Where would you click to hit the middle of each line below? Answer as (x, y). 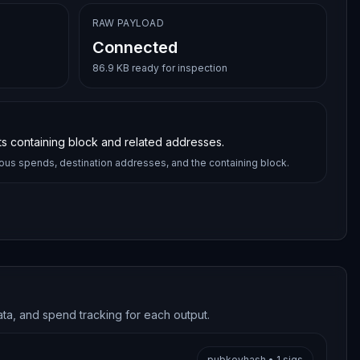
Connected (135, 47)
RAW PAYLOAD (128, 23)
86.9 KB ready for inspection (160, 68)
